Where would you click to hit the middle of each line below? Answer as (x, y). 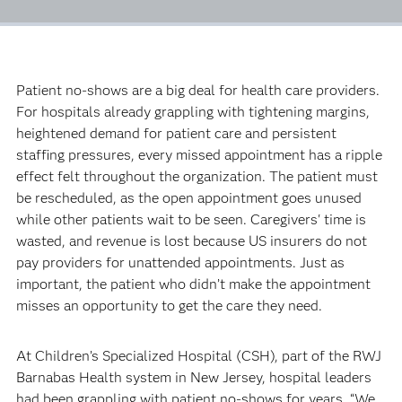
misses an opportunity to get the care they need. (169, 306)
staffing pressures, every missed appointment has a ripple (199, 155)
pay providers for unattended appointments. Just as (180, 263)
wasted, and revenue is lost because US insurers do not (191, 241)
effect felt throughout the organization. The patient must (197, 177)
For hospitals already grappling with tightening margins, (192, 112)
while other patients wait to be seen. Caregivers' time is (191, 220)
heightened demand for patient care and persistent (176, 134)
